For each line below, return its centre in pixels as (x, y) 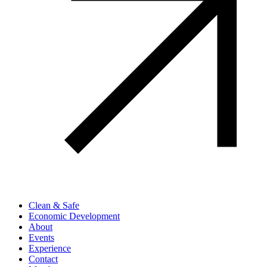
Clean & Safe (54, 206)
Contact (43, 259)
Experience (50, 249)
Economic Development (74, 216)
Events (41, 238)
